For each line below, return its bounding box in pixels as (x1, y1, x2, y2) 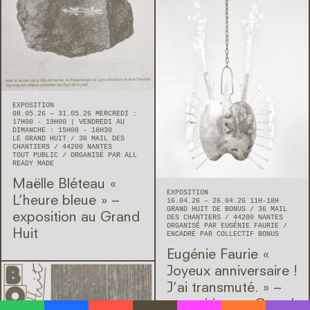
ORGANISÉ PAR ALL (71, 151, 137, 159)
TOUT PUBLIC (12, 151, 62, 159)
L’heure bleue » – (12, 194, 119, 208)
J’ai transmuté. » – (167, 282, 281, 296)
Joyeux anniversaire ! (167, 265, 298, 280)
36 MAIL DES (79, 134, 125, 143)
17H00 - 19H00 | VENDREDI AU (12, 118, 125, 126)
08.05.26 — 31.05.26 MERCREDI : (12, 109, 137, 118)
